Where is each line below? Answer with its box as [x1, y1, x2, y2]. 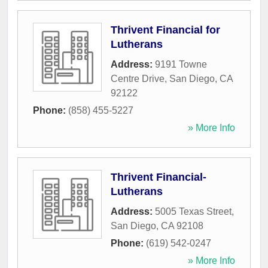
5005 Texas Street [155, 206, 232, 217]
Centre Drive [111, 74, 165, 84]
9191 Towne [155, 59, 207, 70]
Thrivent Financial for [111, 24, 220, 36]
